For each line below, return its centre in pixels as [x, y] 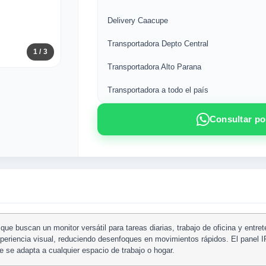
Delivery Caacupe [138, 20]
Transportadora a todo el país [158, 90]
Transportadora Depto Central [158, 44]
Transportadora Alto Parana [154, 67]
